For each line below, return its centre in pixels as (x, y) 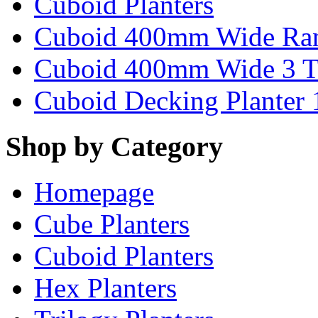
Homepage (94, 192)
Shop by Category (114, 146)
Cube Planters (112, 224)
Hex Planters (105, 288)
